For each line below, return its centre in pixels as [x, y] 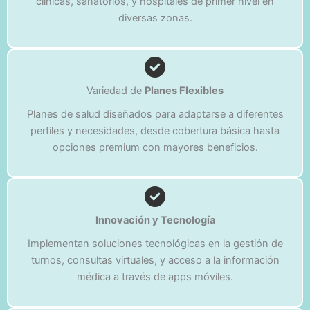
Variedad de [116, 91]
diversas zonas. [155, 18]
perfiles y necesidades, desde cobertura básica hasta [155, 131]
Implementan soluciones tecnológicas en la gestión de [155, 244]
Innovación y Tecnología [155, 220]
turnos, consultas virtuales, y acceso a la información [155, 261]
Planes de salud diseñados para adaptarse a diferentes [155, 115]
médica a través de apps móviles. [155, 277]
